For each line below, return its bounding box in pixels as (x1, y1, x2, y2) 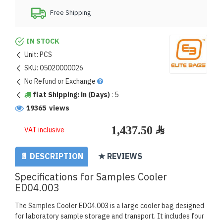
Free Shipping (50, 8, 91, 17)
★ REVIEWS (98, 151, 142, 163)
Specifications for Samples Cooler (15, 169, 167, 184)
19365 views (26, 103, 69, 113)
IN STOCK (26, 36, 59, 47)
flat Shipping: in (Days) (31, 90, 110, 100)
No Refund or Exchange (24, 76, 96, 87)
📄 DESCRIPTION (20, 151, 83, 163)
